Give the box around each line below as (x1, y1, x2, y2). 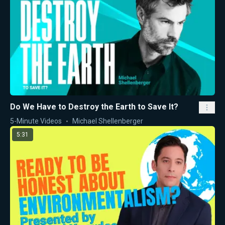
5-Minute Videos (10, 117, 62, 125)
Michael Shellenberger (72, 117, 143, 125)
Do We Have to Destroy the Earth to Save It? (10, 101, 178, 111)
